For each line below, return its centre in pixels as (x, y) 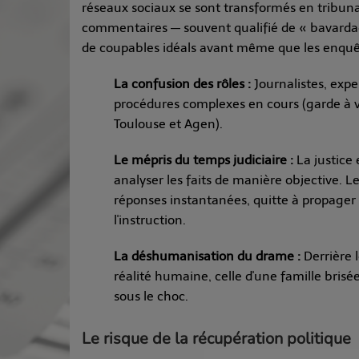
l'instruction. (150, 220)
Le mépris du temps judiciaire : (204, 159)
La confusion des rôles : (182, 83)
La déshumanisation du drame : (207, 256)
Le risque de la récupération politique (216, 338)
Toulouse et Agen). (168, 123)
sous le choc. (151, 296)
